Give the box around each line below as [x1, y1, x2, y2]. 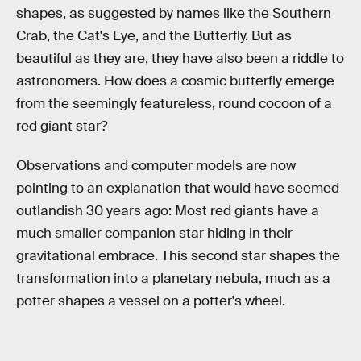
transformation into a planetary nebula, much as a [16, 270, 330, 288]
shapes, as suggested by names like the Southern [16, 4, 331, 22]
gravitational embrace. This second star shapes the [16, 247, 340, 265]
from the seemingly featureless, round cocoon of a [16, 94, 332, 112]
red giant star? [16, 117, 107, 135]
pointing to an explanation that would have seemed [16, 180, 339, 197]
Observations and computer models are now [16, 157, 296, 175]
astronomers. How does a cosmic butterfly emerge [16, 72, 334, 89]
